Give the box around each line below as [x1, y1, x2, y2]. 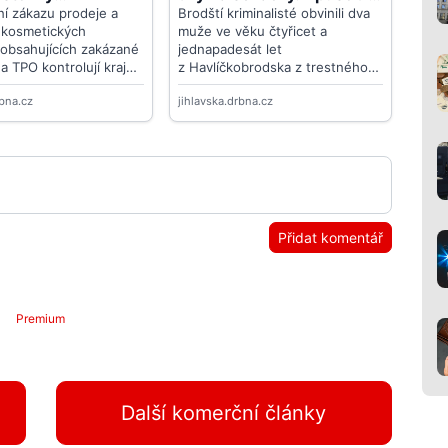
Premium [16, 311, 66, 327]
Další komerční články [121, 401, 327, 426]
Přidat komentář [278, 229, 384, 247]
